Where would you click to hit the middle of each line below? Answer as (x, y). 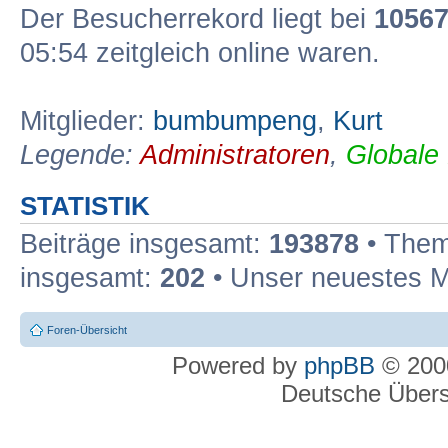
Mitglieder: (86, 121)
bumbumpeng (235, 121)
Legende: (80, 155)
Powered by (238, 365)
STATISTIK (85, 206)
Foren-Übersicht (87, 329)
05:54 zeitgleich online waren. (200, 53)
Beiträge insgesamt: (144, 244)
